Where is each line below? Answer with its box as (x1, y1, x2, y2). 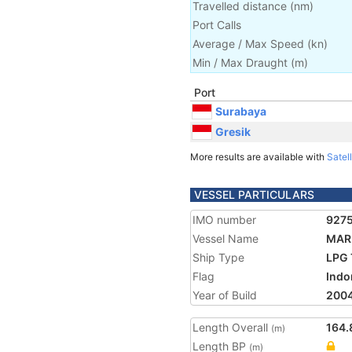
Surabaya (215, 104, 266, 118)
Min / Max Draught (192, 56, 288, 69)
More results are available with (190, 151, 327, 163)
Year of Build (192, 288, 257, 302)
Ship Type (192, 251, 244, 264)
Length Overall (192, 321, 271, 334)
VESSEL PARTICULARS (194, 188, 314, 201)
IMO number (192, 213, 256, 226)
